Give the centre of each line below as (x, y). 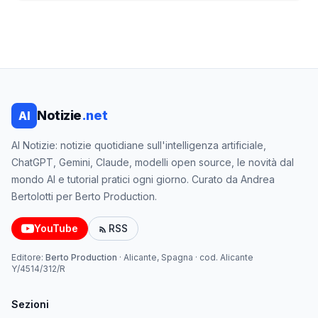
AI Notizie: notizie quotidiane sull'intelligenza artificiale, (139, 145)
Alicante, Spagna (158, 257)
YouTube (56, 228)
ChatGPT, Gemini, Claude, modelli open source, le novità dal (153, 162)
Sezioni (30, 304)
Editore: (28, 257)
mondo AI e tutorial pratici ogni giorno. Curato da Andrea (143, 179)
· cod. (207, 257)
